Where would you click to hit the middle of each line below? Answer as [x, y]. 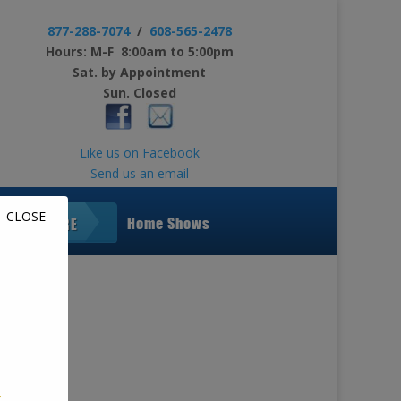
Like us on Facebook [139, 153]
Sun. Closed [139, 93]
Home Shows [169, 223]
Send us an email [139, 173]
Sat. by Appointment [140, 72]
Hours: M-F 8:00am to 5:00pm [139, 51]
